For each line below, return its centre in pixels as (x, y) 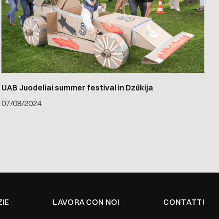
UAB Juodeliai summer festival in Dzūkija (77, 88)
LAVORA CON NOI (86, 202)
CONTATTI (184, 202)
